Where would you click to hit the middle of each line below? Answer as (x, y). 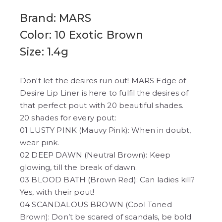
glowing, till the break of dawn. (78, 167)
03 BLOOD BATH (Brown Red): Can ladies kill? (108, 180)
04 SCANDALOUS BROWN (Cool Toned (96, 205)
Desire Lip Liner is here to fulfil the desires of (104, 93)
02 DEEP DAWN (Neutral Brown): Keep (95, 155)
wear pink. (40, 143)
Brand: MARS (55, 18)
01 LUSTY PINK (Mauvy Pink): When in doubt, (106, 130)
